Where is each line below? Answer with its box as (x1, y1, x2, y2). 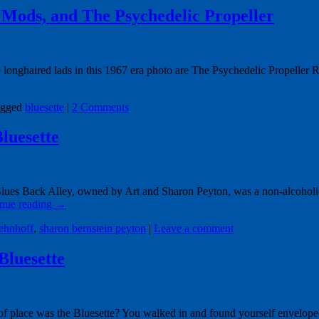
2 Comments (72, 100, 129, 113)
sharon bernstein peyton (39, 222, 146, 235)
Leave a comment (154, 222, 234, 235)
